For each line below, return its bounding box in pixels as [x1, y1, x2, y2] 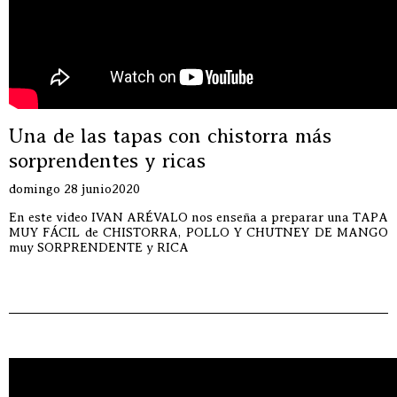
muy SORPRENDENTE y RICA [9, 240, 189, 254]
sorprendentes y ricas [9, 149, 206, 172]
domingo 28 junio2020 [9, 182, 140, 196]
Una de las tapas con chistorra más [9, 124, 331, 147]
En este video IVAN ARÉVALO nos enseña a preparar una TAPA [9, 210, 388, 224]
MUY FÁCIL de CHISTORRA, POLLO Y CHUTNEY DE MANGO [9, 225, 388, 239]
